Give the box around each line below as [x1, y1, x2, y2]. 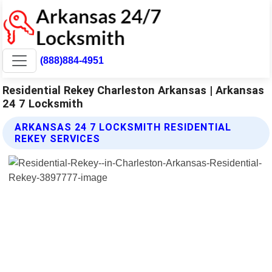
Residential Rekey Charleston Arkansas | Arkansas [2, 83, 265, 97]
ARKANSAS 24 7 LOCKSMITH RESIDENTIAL [15, 121, 232, 133]
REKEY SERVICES [15, 132, 101, 144]
